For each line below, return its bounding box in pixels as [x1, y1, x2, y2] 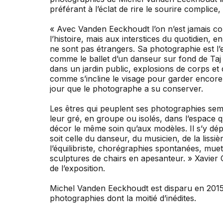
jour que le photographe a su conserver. [50, 84, 203, 94]
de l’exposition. [50, 163, 105, 173]
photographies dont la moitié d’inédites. [50, 193, 196, 203]
